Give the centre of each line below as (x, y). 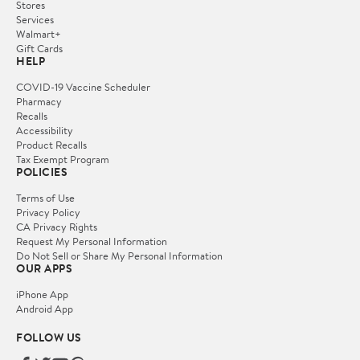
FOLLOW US (49, 337)
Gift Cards (39, 48)
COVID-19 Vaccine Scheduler (83, 86)
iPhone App (42, 294)
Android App (45, 308)
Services (35, 19)
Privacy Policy (48, 212)
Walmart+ (39, 33)
